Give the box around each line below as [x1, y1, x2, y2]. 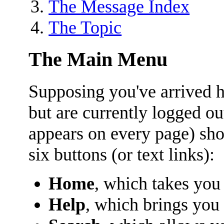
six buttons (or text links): [28, 144, 215, 164]
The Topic [48, 17, 122, 38]
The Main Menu [28, 48, 168, 70]
